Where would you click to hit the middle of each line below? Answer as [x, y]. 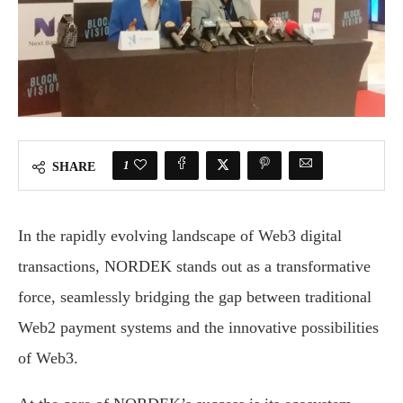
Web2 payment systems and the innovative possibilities [198, 328]
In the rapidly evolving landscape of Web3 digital [180, 236]
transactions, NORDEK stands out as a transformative [194, 267]
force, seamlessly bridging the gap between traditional [195, 297]
